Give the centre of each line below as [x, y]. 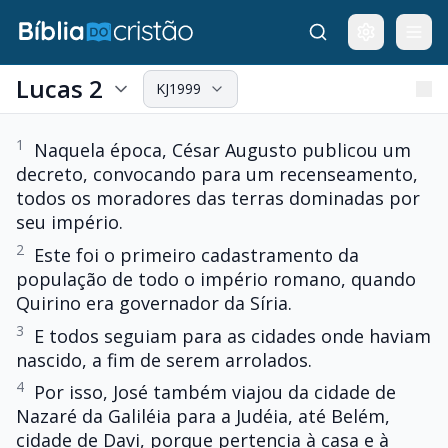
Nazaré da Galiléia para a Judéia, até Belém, [203, 416]
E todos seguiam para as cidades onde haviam [232, 335]
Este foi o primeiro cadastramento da [196, 254]
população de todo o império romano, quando [216, 278]
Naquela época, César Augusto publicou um [222, 150]
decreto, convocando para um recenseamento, [217, 174]
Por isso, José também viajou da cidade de [215, 392]
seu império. [69, 222]
